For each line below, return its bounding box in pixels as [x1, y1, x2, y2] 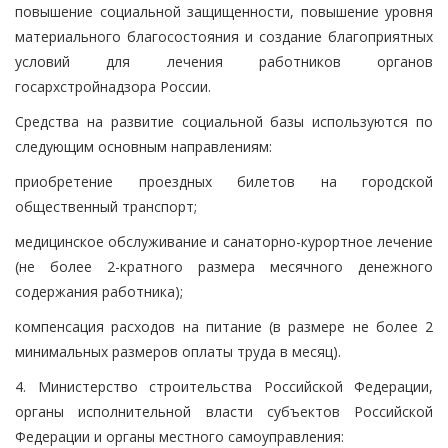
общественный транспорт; [15, 196, 197, 216]
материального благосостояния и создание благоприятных [15, 26, 433, 46]
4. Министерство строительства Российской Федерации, [15, 376, 433, 396]
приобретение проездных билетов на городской [15, 171, 433, 191]
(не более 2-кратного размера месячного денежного [15, 256, 433, 276]
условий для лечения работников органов [15, 51, 433, 71]
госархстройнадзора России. [15, 76, 211, 96]
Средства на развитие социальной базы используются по [15, 111, 433, 131]
